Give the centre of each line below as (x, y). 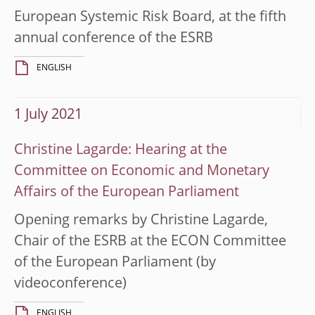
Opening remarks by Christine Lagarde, (141, 220)
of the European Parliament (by (115, 263)
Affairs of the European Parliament (127, 192)
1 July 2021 (48, 115)
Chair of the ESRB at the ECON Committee (150, 242)
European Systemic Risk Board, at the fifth (150, 17)
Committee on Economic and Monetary (142, 171)
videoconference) (70, 284)
